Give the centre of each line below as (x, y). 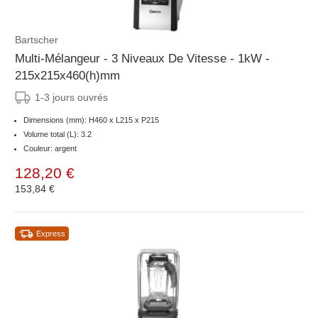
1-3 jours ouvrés (71, 98)
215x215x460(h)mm (67, 76)
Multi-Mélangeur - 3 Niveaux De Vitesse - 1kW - (142, 59)
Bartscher (37, 40)
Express (51, 234)
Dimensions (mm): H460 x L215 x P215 (91, 120)
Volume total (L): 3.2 (57, 135)
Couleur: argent (50, 149)
